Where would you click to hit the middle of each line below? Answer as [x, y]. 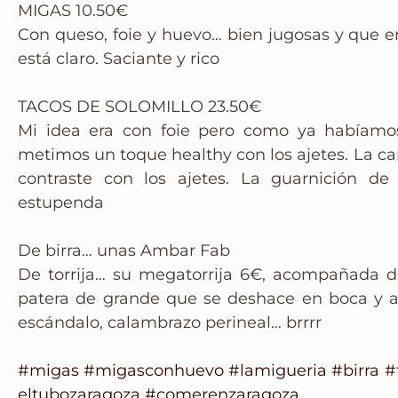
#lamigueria [278, 370]
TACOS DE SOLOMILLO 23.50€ [139, 107]
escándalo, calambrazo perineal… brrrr [170, 322]
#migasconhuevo [154, 370]
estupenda [61, 203]
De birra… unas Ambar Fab [124, 251]
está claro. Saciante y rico [119, 59]
